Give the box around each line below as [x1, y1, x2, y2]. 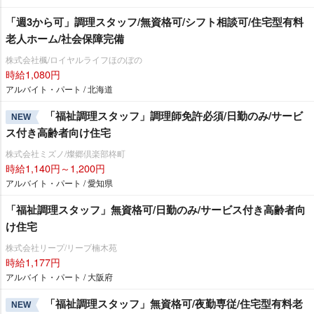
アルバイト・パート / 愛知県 [6, 177, 113, 189]
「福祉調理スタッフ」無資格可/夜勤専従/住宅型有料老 [45, 296, 303, 312]
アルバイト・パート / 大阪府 [6, 271, 113, 283]
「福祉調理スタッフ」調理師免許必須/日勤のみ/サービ [45, 108, 303, 124]
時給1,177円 [6, 254, 60, 270]
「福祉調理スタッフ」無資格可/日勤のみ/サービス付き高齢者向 [6, 202, 306, 218]
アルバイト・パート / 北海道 [6, 83, 113, 95]
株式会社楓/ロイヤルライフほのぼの [6, 53, 142, 66]
